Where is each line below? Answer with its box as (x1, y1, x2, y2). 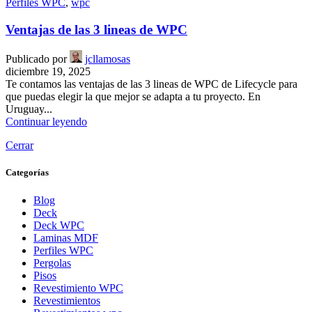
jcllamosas (85, 53, 130, 65)
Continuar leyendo (6, 116, 87, 128)
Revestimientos (33, 294, 100, 306)
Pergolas (33, 256, 71, 269)
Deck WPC (33, 219, 84, 231)
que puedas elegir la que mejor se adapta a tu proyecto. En (6, 91, 260, 103)
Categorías (6, 167, 49, 178)
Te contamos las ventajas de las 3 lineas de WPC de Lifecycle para (6, 78, 297, 91)
